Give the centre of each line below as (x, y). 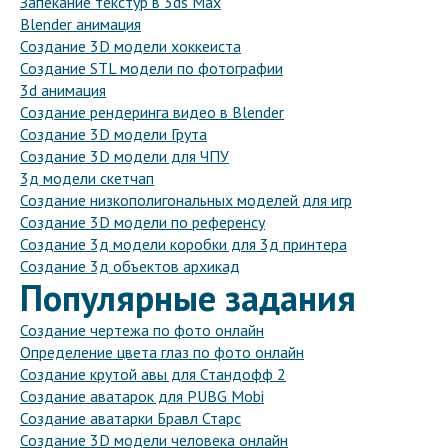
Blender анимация (80, 24)
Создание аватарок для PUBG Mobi (142, 396)
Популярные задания (188, 298)
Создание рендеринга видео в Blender (152, 112)
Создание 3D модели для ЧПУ (124, 156)
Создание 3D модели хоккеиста (130, 46)
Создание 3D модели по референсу (142, 222)
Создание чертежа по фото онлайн (142, 330)
